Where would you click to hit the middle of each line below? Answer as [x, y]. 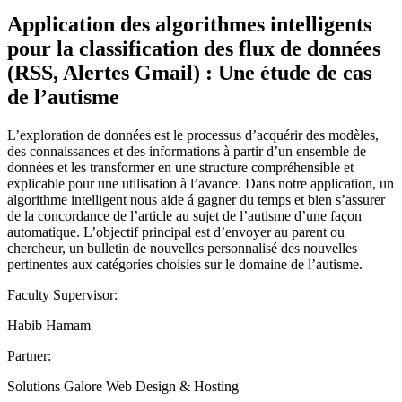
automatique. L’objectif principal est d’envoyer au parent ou [176, 232]
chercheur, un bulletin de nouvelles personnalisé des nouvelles [182, 248]
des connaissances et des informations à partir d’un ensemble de [187, 151]
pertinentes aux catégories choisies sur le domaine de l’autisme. [185, 264]
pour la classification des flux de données [194, 48]
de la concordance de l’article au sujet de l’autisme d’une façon [184, 215]
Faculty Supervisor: [62, 294]
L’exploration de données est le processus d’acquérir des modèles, [193, 135]
